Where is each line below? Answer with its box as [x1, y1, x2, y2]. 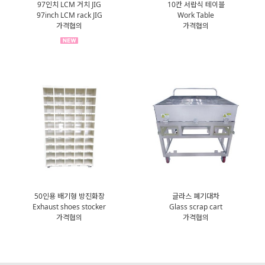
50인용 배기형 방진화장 [34, 190, 105, 201]
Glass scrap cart [169, 201, 222, 212]
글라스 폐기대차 [172, 190, 219, 201]
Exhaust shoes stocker [33, 201, 106, 212]
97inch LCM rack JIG [36, 9, 102, 20]
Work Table [177, 9, 214, 20]
